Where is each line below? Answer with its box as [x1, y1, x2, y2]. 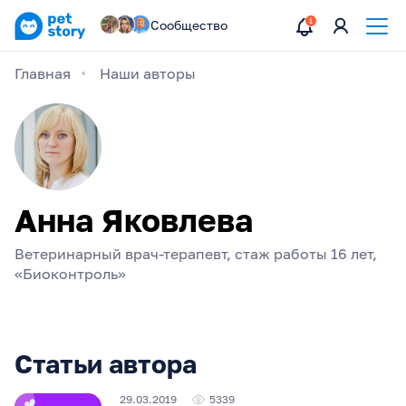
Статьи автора [14, 349, 197, 379]
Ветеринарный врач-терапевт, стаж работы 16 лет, [14, 245, 377, 263]
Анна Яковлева [14, 201, 253, 239]
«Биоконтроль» [14, 265, 126, 283]
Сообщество [150, 17, 228, 33]
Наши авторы [100, 64, 196, 82]
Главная [14, 64, 71, 82]
